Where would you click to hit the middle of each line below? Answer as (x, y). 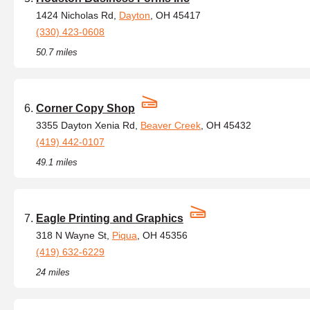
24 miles (53, 272)
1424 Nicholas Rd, (77, 15)
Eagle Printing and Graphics (110, 218)
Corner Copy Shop (85, 108)
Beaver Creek (171, 125)
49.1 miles (57, 162)
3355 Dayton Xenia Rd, (88, 125)
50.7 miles (57, 52)
